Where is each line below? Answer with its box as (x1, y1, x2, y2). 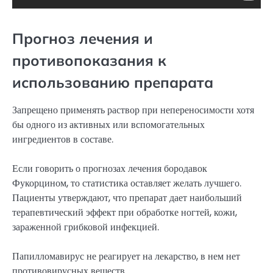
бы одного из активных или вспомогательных (12, 117, 205, 132)
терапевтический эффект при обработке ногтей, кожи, (12, 205, 237, 220)
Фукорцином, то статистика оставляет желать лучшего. (12, 176, 241, 191)
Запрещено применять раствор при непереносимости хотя (12, 102, 254, 117)
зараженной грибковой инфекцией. (12, 220, 159, 235)
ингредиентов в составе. (12, 132, 113, 146)
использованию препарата (12, 73, 213, 91)
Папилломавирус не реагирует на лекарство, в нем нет (12, 249, 240, 264)
